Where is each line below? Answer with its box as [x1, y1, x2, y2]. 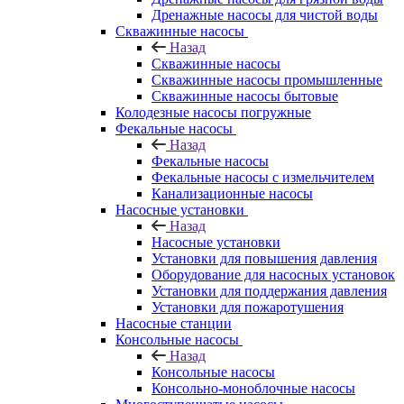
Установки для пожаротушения [151, 298, 344, 315]
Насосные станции [115, 315, 232, 331]
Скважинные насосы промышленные [151, 71, 382, 87]
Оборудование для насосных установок [151, 266, 395, 282]
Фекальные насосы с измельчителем [151, 169, 374, 185]
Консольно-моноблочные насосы [151, 380, 355, 396]
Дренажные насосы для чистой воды [151, 6, 378, 23]
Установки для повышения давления [151, 250, 377, 266]
